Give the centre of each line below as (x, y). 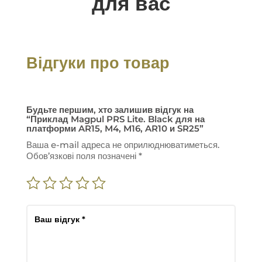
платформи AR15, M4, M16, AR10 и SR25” (115, 129)
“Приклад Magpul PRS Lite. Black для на (115, 119)
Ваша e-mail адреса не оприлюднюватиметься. (123, 145)
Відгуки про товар (98, 63)
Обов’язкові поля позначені (82, 156)
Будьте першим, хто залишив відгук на (110, 110)
